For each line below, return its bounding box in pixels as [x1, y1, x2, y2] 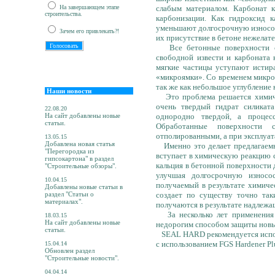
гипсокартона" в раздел [45, 155, 114, 162]
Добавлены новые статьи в [45, 183, 123, 190]
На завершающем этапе [58, 4, 119, 10]
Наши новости [45, 87, 91, 95]
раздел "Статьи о [45, 190, 94, 198]
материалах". [45, 198, 83, 205]
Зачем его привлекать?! [58, 28, 119, 34]
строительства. [45, 10, 82, 17]
